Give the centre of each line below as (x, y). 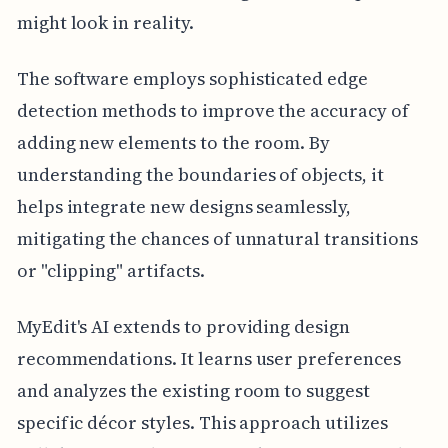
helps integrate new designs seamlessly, (183, 207)
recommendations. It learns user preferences (208, 359)
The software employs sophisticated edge (192, 79)
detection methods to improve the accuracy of (212, 111)
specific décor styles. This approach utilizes (202, 423)
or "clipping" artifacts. (110, 271)
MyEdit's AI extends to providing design (183, 327)
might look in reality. (105, 23)
